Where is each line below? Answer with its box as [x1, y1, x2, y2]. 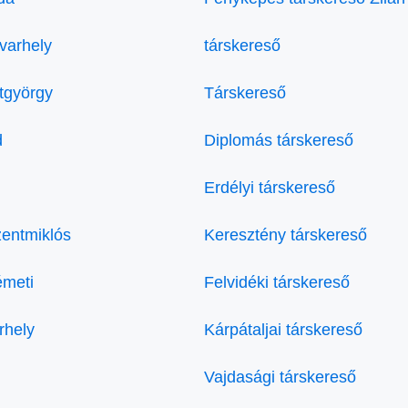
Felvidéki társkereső [204, 273, 350, 291]
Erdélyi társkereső [204, 178, 335, 197]
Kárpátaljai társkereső [204, 321, 362, 339]
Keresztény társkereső [204, 226, 367, 244]
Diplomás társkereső [204, 131, 353, 149]
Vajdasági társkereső [204, 368, 356, 386]
